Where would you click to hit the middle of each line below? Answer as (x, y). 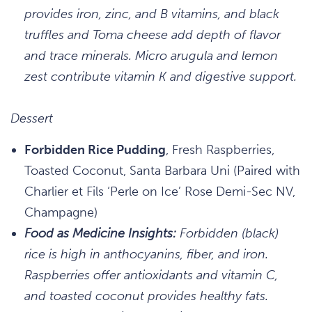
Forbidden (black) (227, 233)
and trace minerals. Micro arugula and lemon (151, 55)
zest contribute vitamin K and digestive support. (161, 76)
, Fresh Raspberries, (220, 149)
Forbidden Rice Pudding (95, 149)
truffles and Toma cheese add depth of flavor (153, 34)
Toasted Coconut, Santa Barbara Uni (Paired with (162, 170)
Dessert (32, 118)
